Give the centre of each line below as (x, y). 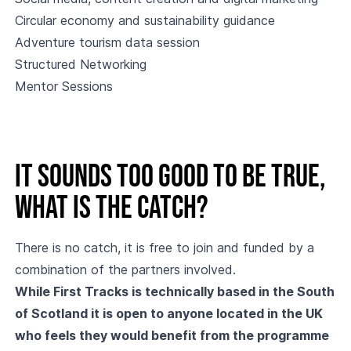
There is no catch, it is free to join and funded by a (164, 248)
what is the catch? (111, 208)
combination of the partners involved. (125, 270)
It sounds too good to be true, (170, 177)
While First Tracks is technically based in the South (174, 291)
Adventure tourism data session (107, 42)
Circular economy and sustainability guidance (145, 20)
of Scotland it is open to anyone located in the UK (168, 313)
